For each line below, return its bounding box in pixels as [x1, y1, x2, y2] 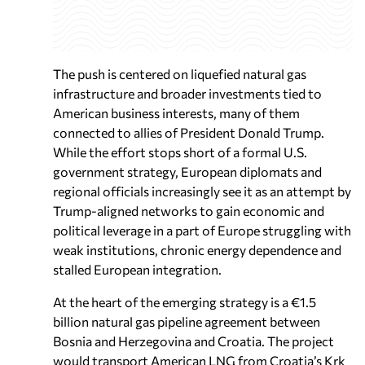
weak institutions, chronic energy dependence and [53, 241, 341, 257]
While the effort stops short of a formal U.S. [53, 143, 307, 160]
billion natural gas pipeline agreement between [53, 313, 320, 329]
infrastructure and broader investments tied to [53, 85, 322, 101]
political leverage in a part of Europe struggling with [53, 222, 351, 238]
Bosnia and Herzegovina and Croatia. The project [53, 332, 334, 349]
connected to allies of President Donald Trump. [53, 124, 324, 140]
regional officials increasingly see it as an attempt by [53, 182, 351, 199]
